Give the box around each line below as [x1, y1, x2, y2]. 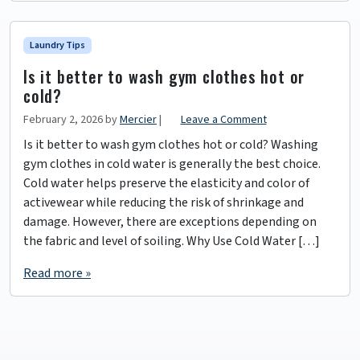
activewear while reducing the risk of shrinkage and [23, 193, 304, 211]
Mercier [120, 111, 157, 128]
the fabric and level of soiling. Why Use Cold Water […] [23, 231, 320, 250]
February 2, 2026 [23, 111, 103, 128]
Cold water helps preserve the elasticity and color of [23, 174, 309, 192]
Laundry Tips [29, 38, 85, 52]
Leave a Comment [180, 111, 267, 128]
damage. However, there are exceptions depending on [23, 212, 317, 231]
